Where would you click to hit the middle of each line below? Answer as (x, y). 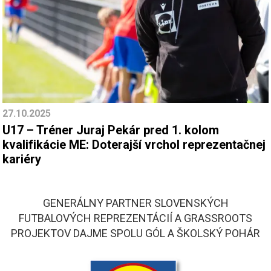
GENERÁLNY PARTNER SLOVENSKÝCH (135, 203)
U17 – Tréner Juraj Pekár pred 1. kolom (111, 130)
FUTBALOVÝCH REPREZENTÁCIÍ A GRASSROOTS (135, 218)
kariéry (22, 159)
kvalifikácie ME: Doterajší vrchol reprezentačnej (134, 145)
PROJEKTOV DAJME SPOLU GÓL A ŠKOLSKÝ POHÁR (135, 233)
